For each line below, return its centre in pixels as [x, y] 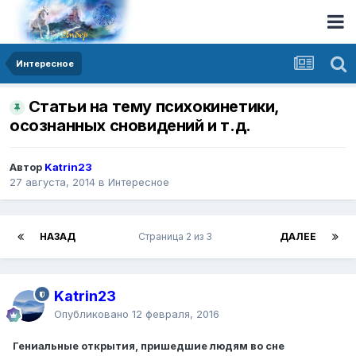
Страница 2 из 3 [178, 237]
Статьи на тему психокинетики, [154, 107]
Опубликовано [93, 314]
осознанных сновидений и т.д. [130, 126]
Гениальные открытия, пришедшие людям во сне [149, 346]
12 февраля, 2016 [176, 314]
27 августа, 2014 [52, 182]
